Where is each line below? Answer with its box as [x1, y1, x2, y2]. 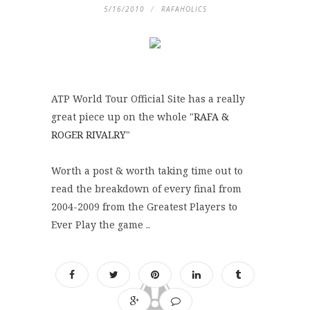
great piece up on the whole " [51, 110, 194, 124]
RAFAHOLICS [161, 4, 207, 15]
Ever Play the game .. [51, 218, 150, 232]
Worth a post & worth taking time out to [51, 164, 243, 178]
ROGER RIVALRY [51, 128, 126, 142]
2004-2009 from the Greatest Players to [51, 200, 237, 214]
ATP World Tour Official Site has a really [51, 92, 245, 106]
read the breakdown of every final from [51, 182, 241, 196]
